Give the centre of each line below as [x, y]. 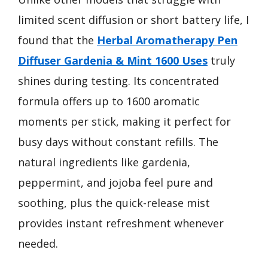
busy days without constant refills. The [118, 142]
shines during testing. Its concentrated [118, 81]
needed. [38, 243]
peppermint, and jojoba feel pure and [115, 182]
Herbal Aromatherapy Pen [167, 40]
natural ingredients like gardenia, [104, 162]
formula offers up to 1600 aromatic [109, 101]
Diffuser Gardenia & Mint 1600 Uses [113, 60]
